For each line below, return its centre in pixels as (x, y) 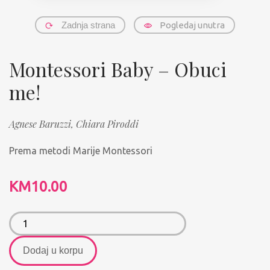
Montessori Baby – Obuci (118, 69)
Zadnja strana (88, 25)
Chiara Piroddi (107, 124)
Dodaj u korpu (53, 251)
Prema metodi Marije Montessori (81, 151)
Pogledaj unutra (192, 25)
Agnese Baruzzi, (42, 124)
